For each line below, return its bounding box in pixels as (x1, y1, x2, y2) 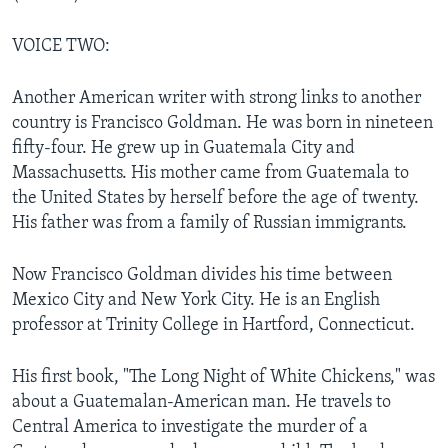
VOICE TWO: (12, 36, 110, 56)
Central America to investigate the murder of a (12, 417, 368, 437)
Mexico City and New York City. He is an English (12, 290, 380, 310)
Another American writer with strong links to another (12, 88, 421, 108)
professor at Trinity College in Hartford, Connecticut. (12, 315, 415, 335)
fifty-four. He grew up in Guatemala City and (12, 138, 355, 158)
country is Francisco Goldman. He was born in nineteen (12, 113, 433, 133)
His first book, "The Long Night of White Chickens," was (12, 367, 435, 387)
